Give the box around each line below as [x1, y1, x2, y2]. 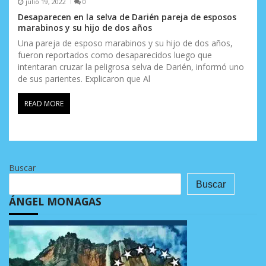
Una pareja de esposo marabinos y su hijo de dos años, [18, 37, 233, 49]
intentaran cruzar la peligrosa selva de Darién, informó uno [18, 61, 244, 73]
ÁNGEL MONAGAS [9, 194, 102, 209]
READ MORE [24, 99, 64, 109]
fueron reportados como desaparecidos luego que [18, 49, 212, 61]
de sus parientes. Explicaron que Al [18, 73, 150, 85]
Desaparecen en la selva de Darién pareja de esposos [18, 11, 236, 23]
